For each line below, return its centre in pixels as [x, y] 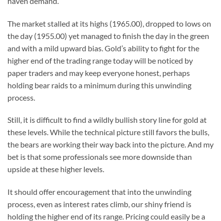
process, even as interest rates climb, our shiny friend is [99, 204]
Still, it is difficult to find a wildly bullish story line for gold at [107, 120]
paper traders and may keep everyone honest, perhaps [99, 73]
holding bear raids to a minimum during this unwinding [99, 85]
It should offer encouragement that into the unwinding [99, 192]
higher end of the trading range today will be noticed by [100, 60]
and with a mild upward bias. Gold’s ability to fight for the [103, 48]
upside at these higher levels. [56, 169]
